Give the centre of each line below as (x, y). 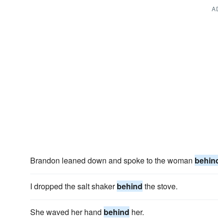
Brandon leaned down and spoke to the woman (112, 160)
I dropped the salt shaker (73, 186)
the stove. (160, 186)
